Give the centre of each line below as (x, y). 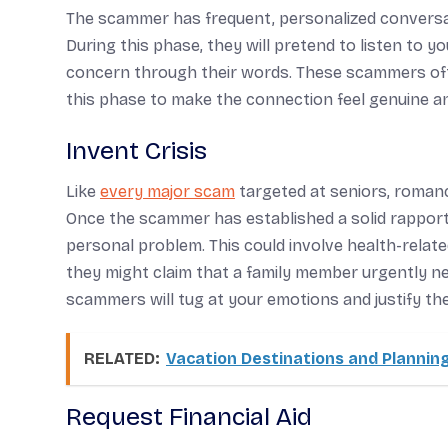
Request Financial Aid (189, 417)
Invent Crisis (136, 151)
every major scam (167, 191)
